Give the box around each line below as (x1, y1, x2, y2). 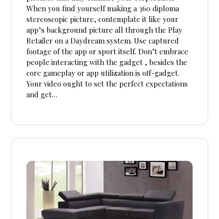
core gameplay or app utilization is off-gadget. (26, 68, 179, 78)
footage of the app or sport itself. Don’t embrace (26, 46, 188, 57)
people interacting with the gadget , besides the (26, 57, 187, 67)
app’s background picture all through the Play (26, 25, 182, 35)
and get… (26, 89, 57, 100)
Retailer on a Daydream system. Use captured (26, 36, 179, 46)
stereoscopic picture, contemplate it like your (26, 14, 178, 24)
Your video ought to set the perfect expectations (26, 79, 188, 89)
